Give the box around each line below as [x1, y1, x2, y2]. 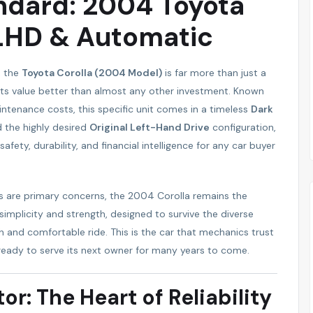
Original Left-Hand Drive [89, 120, 210, 133]
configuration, [210, 120, 276, 133]
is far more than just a [162, 66, 266, 79]
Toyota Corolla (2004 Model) [22, 66, 162, 79]
